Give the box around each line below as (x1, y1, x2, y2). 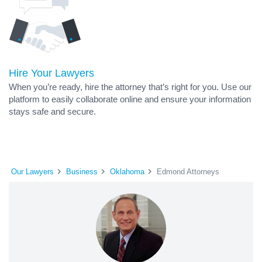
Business (66, 167, 98, 176)
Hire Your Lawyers (9, 67, 94, 79)
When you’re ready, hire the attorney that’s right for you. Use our (9, 82, 251, 92)
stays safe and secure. (9, 106, 96, 116)
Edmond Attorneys (157, 167, 219, 176)
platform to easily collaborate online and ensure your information (9, 94, 251, 104)
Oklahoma (110, 167, 144, 176)
